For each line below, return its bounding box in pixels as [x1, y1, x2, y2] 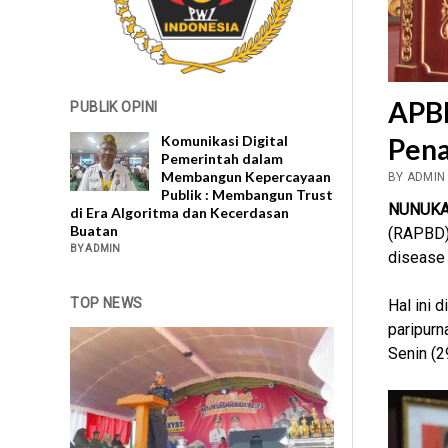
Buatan [70, 221, 119, 239]
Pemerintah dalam [161, 149, 284, 167]
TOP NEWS [70, 294, 143, 311]
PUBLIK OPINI [70, 98, 158, 115]
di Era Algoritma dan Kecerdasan [70, 203, 290, 221]
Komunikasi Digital [161, 131, 289, 149]
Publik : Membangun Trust [161, 185, 334, 203]
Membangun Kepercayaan [161, 167, 332, 185]
